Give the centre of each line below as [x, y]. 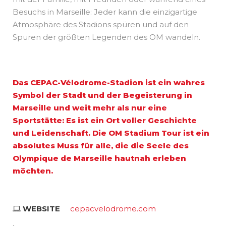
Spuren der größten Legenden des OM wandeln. [106, 37]
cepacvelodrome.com [113, 208]
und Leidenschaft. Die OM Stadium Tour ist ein [111, 133]
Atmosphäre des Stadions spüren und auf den [101, 24]
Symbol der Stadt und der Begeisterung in [102, 95]
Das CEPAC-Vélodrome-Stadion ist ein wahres [109, 82]
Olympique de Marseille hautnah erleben [99, 158]
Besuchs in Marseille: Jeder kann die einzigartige [105, 12]
